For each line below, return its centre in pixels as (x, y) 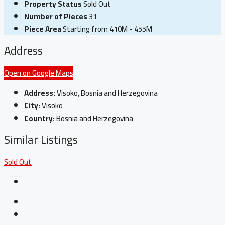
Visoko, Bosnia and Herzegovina (107, 93)
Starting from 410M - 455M (107, 29)
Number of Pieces (56, 17)
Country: (39, 118)
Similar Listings (41, 140)
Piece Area (43, 29)
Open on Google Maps (39, 73)
